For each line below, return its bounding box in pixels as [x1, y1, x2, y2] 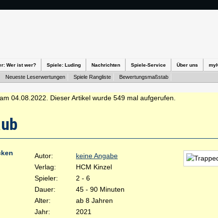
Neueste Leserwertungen [5, 74, 65, 80]
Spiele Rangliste [73, 74, 111, 80]
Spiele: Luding [47, 62, 81, 68]
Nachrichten [91, 62, 120, 68]
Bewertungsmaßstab [119, 74, 168, 80]
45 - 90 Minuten [76, 185, 125, 193]
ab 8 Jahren [76, 197, 113, 204]
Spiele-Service [131, 62, 166, 68]
